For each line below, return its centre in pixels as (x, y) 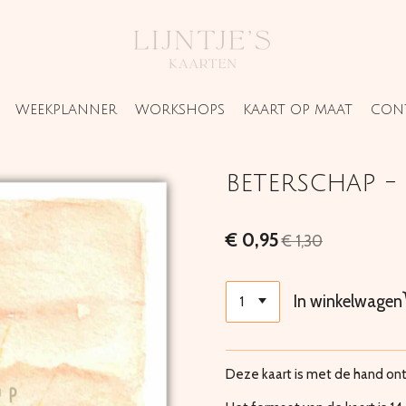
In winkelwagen (348, 302)
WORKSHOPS (179, 110)
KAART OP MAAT (297, 110)
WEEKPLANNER (66, 110)
